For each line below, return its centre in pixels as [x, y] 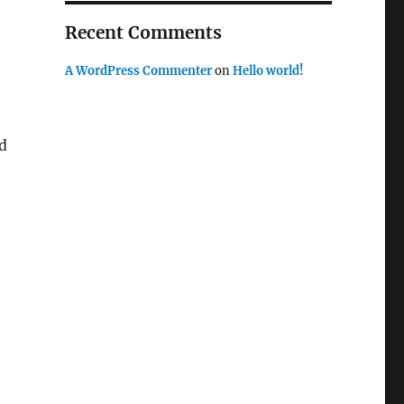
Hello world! [268, 71]
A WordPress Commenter [138, 71]
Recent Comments [143, 32]
